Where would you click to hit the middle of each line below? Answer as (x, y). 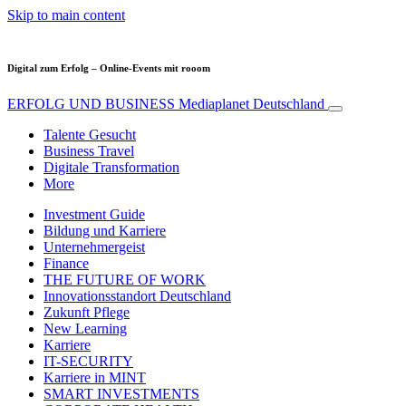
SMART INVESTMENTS (121, 393)
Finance (66, 263)
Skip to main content (66, 15)
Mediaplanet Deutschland (251, 103)
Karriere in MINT (95, 377)
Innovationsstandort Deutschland (137, 295)
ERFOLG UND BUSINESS (93, 103)
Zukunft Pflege (87, 312)
